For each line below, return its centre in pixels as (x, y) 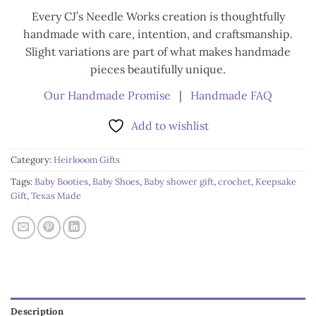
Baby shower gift (179, 182)
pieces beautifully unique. (158, 69)
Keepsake (276, 182)
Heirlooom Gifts (87, 160)
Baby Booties (61, 182)
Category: (32, 160)
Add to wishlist (170, 126)
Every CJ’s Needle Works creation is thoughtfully (158, 17)
